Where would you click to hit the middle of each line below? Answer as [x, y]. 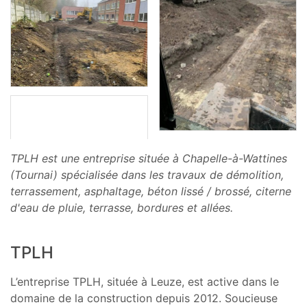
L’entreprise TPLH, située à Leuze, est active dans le [145, 281]
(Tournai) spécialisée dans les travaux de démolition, [147, 174]
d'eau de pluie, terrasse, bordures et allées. [122, 207]
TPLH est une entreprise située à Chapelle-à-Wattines [149, 158]
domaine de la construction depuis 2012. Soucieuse [144, 298]
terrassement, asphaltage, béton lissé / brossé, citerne [151, 191]
